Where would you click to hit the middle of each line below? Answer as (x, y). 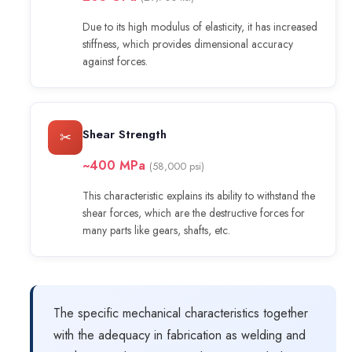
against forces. (115, 62)
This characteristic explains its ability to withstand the (199, 196)
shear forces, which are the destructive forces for (194, 213)
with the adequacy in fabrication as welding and (180, 335)
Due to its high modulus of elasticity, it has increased (200, 27)
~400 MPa (116, 166)
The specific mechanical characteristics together (181, 313)
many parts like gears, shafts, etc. (156, 231)
